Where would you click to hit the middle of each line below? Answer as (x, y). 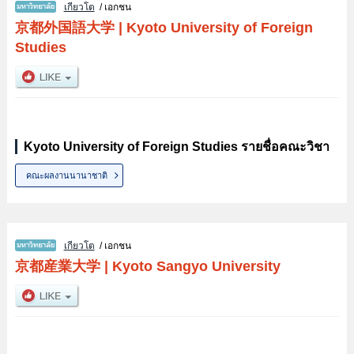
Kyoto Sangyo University (196, 267)
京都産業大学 (57, 267)
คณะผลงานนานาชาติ (67, 175)
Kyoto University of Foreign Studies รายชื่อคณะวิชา (176, 146)
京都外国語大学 (64, 27)
